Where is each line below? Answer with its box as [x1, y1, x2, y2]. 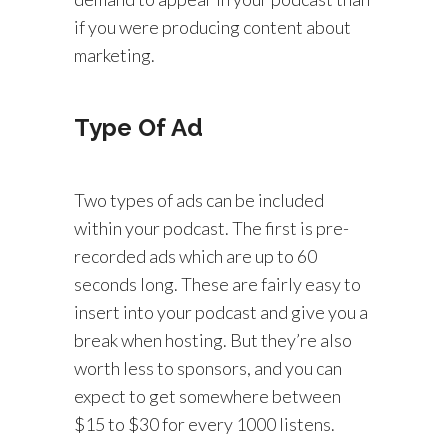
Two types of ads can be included [74, 189, 324, 211]
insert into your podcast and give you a [74, 301, 368, 323]
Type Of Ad [74, 113, 203, 142]
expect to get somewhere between [74, 385, 341, 407]
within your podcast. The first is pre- [74, 217, 349, 239]
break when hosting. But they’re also [74, 329, 352, 351]
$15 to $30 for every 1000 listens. [74, 413, 335, 435]
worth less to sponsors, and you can [74, 357, 342, 379]
